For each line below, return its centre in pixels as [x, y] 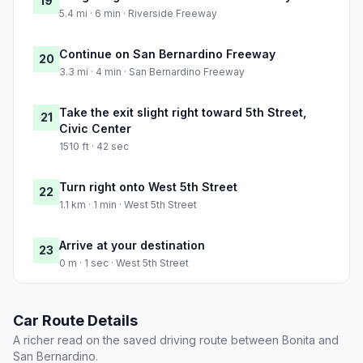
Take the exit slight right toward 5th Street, [183, 113]
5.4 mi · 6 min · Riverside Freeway [138, 14]
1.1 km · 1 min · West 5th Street [128, 205]
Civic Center [95, 129]
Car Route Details [75, 321]
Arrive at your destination [132, 246]
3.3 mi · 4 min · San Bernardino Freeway [152, 72]
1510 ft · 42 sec [94, 147]
